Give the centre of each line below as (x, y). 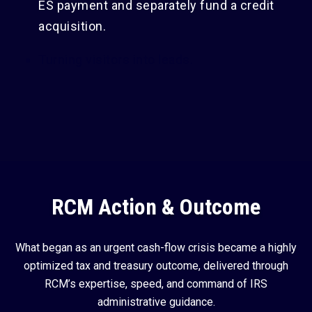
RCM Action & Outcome (156, 206)
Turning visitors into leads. (116, 59)
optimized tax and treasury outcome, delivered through (156, 265)
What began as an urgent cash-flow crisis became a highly (156, 247)
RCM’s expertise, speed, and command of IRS (156, 283)
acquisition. (72, 26)
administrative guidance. (156, 302)
